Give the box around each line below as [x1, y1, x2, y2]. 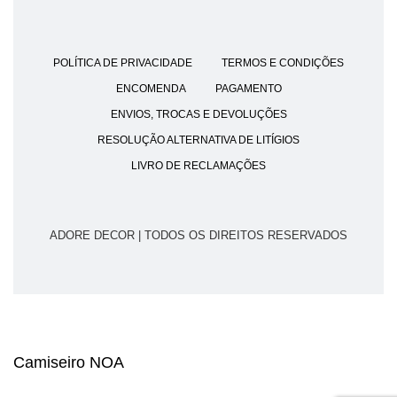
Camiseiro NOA [13, 354, 124, 372]
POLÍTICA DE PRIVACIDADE [53, 57, 192, 70]
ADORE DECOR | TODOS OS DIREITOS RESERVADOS [50, 229, 347, 243]
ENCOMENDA [115, 82, 186, 96]
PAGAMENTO [214, 82, 282, 96]
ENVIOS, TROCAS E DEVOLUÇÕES [110, 108, 287, 121]
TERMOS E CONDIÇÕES [222, 57, 344, 70]
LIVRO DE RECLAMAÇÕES [131, 160, 266, 173]
